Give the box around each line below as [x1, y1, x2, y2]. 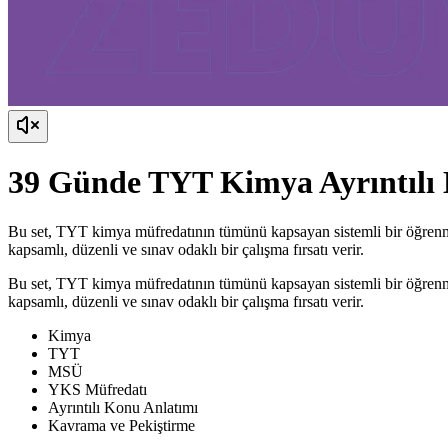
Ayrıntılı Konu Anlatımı [48, 398, 198, 416]
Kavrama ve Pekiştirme [48, 416, 195, 434]
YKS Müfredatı [48, 380, 147, 398]
